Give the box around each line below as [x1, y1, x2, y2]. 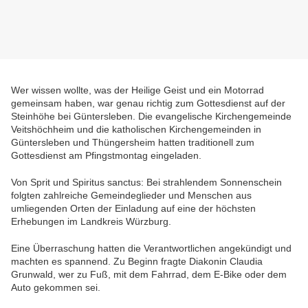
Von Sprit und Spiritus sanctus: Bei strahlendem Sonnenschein [11, 177, 282, 188]
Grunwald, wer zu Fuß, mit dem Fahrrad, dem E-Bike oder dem [11, 269, 287, 280]
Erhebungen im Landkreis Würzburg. [11, 216, 171, 228]
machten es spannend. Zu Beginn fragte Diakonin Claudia [11, 256, 263, 267]
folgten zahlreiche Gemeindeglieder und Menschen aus [11, 190, 252, 201]
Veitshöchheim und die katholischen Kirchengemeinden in [11, 124, 261, 135]
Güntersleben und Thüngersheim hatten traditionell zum [11, 137, 254, 148]
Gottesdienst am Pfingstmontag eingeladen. [11, 150, 201, 162]
